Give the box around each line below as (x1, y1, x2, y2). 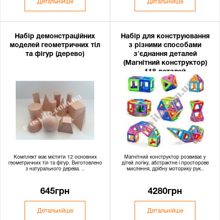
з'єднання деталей (133, 51, 197, 57)
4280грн (148, 188, 182, 196)
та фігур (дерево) (26, 51, 84, 57)
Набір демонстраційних (15, 33, 95, 40)
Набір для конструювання (120, 33, 210, 40)
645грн (40, 188, 70, 196)
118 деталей (144, 69, 186, 75)
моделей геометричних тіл (10, 42, 100, 49)
